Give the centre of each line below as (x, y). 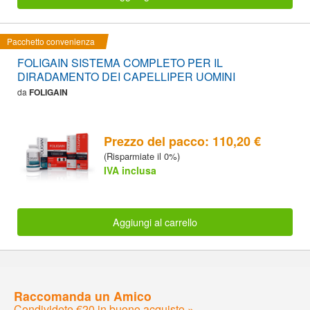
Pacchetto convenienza (51, 42)
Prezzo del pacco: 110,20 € (182, 142)
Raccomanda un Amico (83, 295)
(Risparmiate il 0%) (142, 156)
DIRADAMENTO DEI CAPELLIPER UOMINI (126, 77)
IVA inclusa (130, 171)
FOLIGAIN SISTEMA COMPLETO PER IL (120, 63)
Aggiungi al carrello (155, 221)
